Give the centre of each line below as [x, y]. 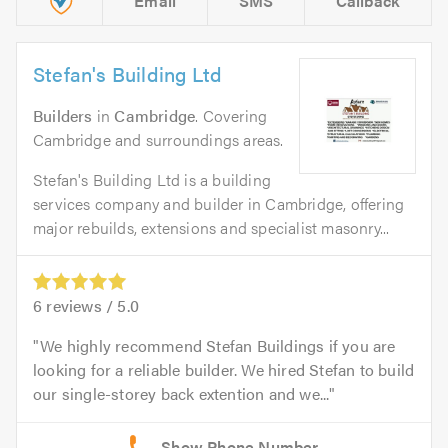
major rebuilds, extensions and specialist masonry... [211, 227]
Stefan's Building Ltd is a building [152, 179]
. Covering [231, 115]
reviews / [80, 305]
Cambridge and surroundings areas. [158, 139]
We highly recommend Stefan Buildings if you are [218, 345]
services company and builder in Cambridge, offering [219, 203]
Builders [63, 115]
